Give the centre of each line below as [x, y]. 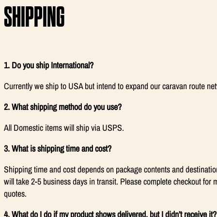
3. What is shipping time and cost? [58, 148]
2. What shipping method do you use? [63, 107]
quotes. [15, 193]
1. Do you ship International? [49, 65]
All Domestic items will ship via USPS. [64, 127]
